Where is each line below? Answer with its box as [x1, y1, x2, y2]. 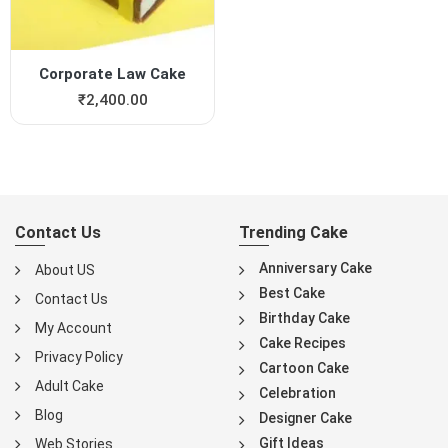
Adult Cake [35, 378, 104, 395]
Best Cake [259, 285, 325, 302]
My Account [35, 320, 112, 337]
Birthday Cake [259, 310, 350, 327]
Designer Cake [259, 410, 352, 427]
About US [35, 262, 95, 279]
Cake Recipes [259, 335, 346, 352]
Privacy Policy [35, 349, 123, 366]
